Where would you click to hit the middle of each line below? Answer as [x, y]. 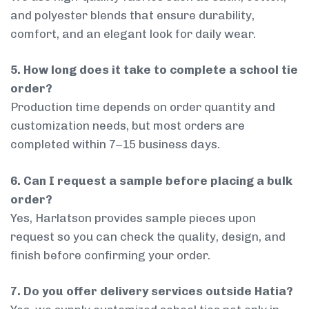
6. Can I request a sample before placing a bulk [151, 180]
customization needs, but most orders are [128, 126]
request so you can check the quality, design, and [148, 236]
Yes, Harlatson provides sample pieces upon [133, 218]
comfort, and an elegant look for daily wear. [133, 33]
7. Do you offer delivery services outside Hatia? [152, 291]
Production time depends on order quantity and [143, 107]
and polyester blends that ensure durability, [132, 15]
